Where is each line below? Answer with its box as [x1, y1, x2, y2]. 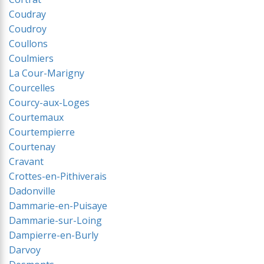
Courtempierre [9, 126, 75, 138]
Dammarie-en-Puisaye [9, 199, 107, 212]
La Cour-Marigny [9, 67, 84, 80]
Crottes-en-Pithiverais [9, 170, 107, 183]
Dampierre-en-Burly [9, 229, 98, 242]
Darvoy [9, 243, 41, 256]
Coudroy [9, 22, 47, 35]
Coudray [9, 8, 46, 21]
